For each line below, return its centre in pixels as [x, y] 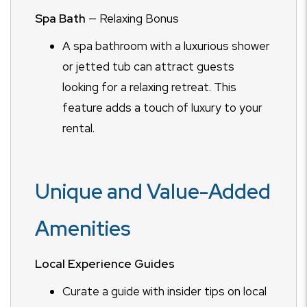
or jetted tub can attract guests [148, 66]
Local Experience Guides [105, 264]
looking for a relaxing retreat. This [149, 87]
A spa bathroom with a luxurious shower [166, 46]
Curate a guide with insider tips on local [164, 291]
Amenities [83, 228]
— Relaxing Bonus [132, 19]
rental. [78, 128]
